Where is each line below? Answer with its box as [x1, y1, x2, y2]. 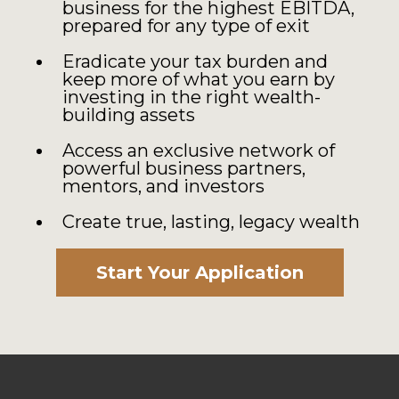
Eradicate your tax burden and [62, 51, 328, 73]
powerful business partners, [62, 158, 305, 180]
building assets [62, 104, 195, 126]
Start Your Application [95, 262, 304, 284]
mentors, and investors [62, 175, 265, 198]
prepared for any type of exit [62, 15, 310, 37]
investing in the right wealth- [62, 86, 321, 109]
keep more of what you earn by [62, 69, 335, 91]
